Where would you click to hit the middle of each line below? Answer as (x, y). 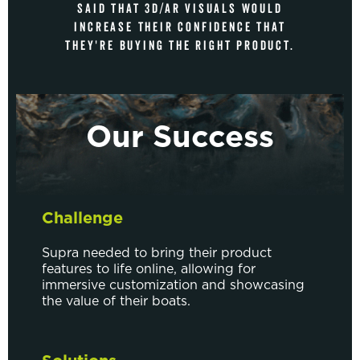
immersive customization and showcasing (173, 286)
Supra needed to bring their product (157, 254)
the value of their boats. (116, 302)
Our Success (180, 139)
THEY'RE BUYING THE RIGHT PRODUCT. (180, 46)
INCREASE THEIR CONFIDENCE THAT (180, 28)
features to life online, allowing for (149, 270)
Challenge (82, 219)
